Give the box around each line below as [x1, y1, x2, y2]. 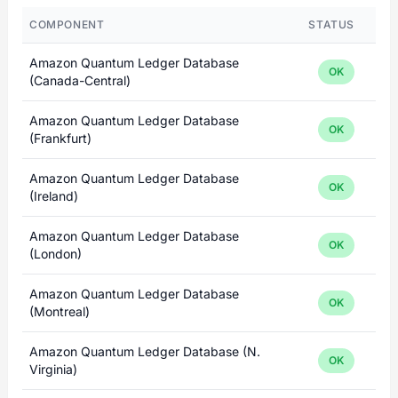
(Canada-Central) [29, 73, 131, 88]
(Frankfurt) [29, 131, 92, 146]
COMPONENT [29, 18, 105, 31]
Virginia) [29, 362, 77, 377]
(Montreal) [29, 304, 90, 319]
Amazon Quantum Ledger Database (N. [29, 344, 260, 359]
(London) [29, 246, 82, 261]
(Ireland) [29, 188, 78, 203]
